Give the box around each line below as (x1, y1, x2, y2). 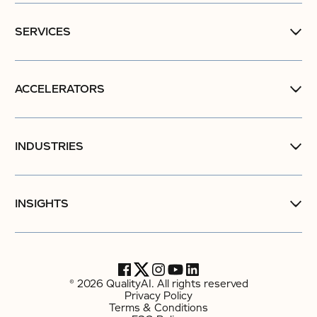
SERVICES (15, 25, 71, 39)
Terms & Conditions (109, 301, 208, 314)
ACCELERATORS (15, 82, 105, 96)
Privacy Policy (125, 289, 192, 302)
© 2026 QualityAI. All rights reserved (69, 277, 248, 290)
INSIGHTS (15, 197, 69, 211)
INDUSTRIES (15, 139, 83, 154)
